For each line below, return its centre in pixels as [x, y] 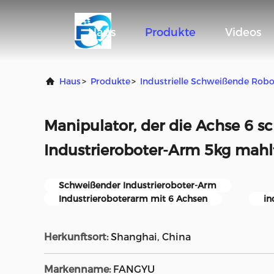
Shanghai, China [151, 237]
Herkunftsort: [76, 237]
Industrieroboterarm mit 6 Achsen [133, 199]
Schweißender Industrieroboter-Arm [138, 185]
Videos [243, 32]
